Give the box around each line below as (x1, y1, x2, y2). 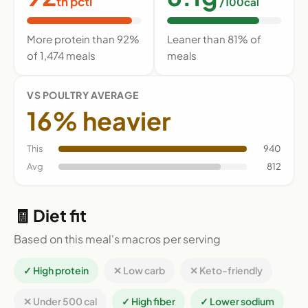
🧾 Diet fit (14, 205, 87, 226)
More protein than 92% (27, 32, 140, 46)
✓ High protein (23, 264, 89, 277)
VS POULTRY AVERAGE (27, 89, 139, 102)
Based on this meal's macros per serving (14, 232, 221, 247)
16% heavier (27, 105, 170, 137)
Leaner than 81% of (167, 32, 261, 46)
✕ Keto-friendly (190, 264, 263, 277)
